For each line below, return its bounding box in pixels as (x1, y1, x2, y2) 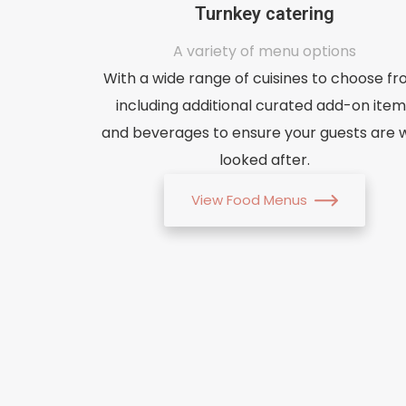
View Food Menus (190, 189, 307, 209)
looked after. (218, 149, 310, 170)
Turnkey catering (194, 2, 334, 24)
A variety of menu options (172, 40, 356, 62)
